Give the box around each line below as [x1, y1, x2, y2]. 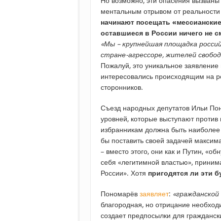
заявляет [140, 189, 169, 199]
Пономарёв [101, 189, 140, 199]
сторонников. [101, 82, 143, 92]
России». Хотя [101, 168, 148, 178]
